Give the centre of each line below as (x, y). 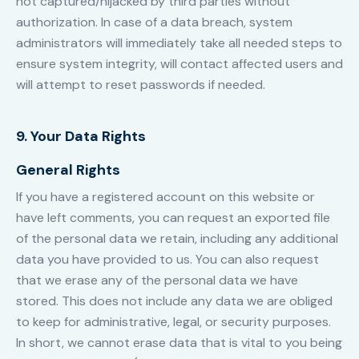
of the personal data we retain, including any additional (177, 239)
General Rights (68, 170)
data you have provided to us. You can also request (167, 260)
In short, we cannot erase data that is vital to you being (179, 343)
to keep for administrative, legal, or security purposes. (173, 322)
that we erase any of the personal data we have (157, 280)
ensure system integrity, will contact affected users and (179, 64)
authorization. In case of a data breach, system (154, 22)
